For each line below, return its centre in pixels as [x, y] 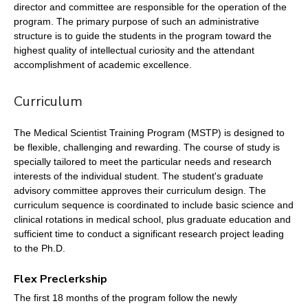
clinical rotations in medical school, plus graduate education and [152, 219]
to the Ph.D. [40, 248]
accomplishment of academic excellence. [103, 64]
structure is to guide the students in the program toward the [143, 35]
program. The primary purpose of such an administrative [136, 21]
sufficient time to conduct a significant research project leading [149, 233]
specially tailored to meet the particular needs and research [143, 161]
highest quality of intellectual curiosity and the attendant [134, 50]
